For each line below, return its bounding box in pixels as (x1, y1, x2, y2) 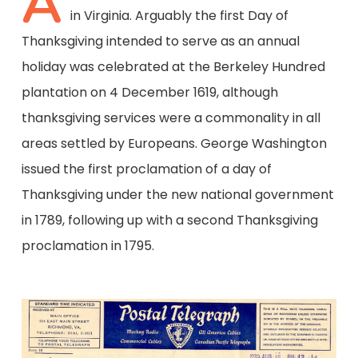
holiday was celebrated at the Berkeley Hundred (21, 58, 325, 76)
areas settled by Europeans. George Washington (21, 134, 327, 153)
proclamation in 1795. (21, 237, 154, 255)
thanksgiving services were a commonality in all (21, 109, 320, 127)
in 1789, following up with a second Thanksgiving (21, 211, 318, 229)
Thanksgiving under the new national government (21, 185, 334, 204)
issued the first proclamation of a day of (21, 160, 272, 178)
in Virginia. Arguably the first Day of (70, 6, 288, 25)
